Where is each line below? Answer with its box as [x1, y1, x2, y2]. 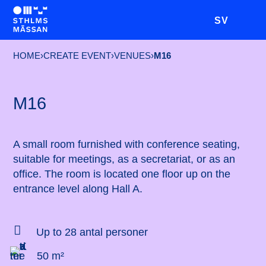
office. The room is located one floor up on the [13, 168, 231, 180]
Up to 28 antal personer [36, 226, 148, 239]
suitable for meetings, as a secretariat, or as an [13, 153, 236, 166]
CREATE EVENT [43, 50, 112, 61]
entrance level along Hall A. [13, 183, 143, 195]
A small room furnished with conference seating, [13, 138, 240, 151]
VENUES [114, 50, 151, 61]
